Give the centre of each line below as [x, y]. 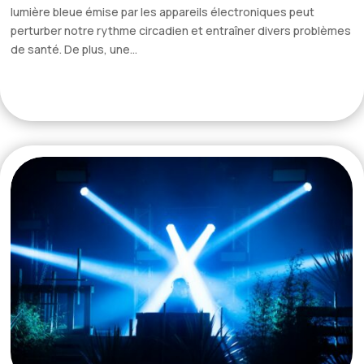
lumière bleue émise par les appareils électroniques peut [162, 11]
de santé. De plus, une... [74, 49]
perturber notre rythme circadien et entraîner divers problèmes [181, 30]
